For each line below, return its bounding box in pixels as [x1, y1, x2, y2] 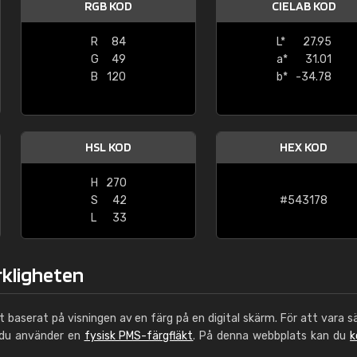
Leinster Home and [198, 3, 308, 17]
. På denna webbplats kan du [193, 329, 351, 343]
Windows [198, 21, 249, 34]
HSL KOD [85, 139, 131, 155]
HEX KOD [280, 139, 328, 155]
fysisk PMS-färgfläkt [84, 329, 194, 343]
